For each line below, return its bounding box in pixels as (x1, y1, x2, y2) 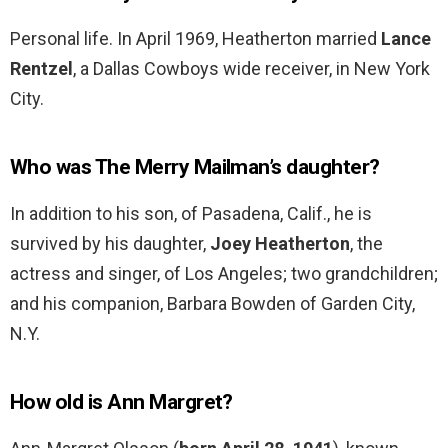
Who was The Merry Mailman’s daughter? (10, 155, 380, 180)
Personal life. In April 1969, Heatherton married (10, 28, 381, 50)
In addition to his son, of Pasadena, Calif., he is (10, 203, 372, 225)
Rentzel (10, 58, 73, 80)
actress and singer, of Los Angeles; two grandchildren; (10, 263, 438, 285)
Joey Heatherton (210, 233, 350, 255)
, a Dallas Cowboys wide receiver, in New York (73, 58, 430, 80)
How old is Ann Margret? (10, 390, 233, 415)
